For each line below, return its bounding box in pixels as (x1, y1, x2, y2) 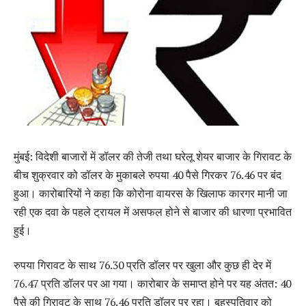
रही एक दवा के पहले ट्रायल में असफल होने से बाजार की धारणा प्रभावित (14, 204, 292, 219)
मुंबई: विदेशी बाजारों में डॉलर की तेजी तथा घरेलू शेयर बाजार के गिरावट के (14, 148, 292, 164)
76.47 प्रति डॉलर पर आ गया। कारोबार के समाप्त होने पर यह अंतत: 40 (14, 276, 291, 292)
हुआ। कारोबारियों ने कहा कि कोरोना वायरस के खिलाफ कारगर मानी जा (14, 185, 288, 201)
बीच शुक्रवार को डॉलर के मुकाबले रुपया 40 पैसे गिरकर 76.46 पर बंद (14, 167, 281, 182)
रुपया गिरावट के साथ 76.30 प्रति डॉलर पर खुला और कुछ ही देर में (14, 258, 271, 273)
